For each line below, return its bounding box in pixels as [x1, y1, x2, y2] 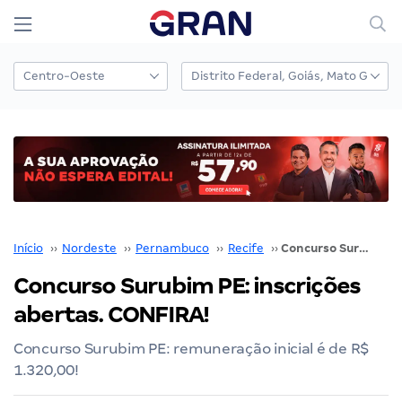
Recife [228, 240, 264, 255]
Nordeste [62, 240, 117, 255]
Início [13, 240, 43, 255]
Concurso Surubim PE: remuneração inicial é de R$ [13, 339, 370, 357]
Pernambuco [135, 240, 209, 255]
